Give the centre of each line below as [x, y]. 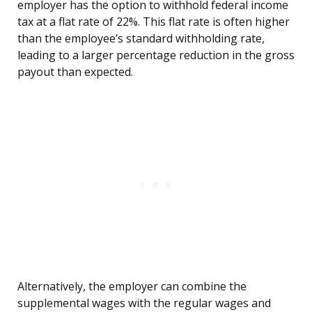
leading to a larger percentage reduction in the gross [156, 55]
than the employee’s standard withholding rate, [141, 39]
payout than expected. [75, 72]
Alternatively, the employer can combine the [132, 287]
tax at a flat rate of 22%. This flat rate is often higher [154, 22]
